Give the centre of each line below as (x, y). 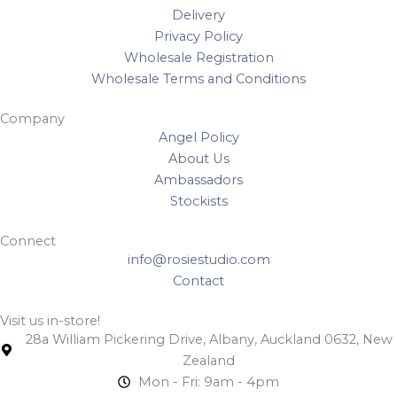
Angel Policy (198, 137)
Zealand (209, 360)
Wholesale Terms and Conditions (198, 78)
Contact (198, 280)
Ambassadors (198, 179)
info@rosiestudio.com (198, 259)
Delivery (198, 15)
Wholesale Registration (198, 57)
